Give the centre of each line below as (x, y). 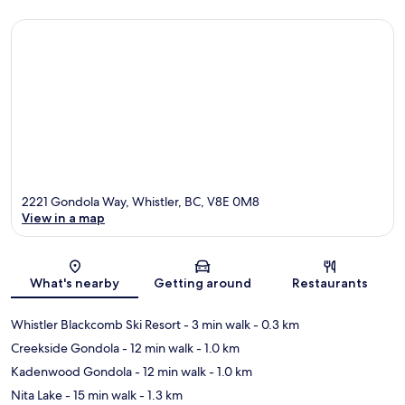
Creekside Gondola (65, 348)
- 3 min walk (216, 325)
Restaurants (330, 283)
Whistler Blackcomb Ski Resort (96, 325)
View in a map (63, 218)
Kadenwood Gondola (71, 372)
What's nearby (75, 283)
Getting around (202, 283)
